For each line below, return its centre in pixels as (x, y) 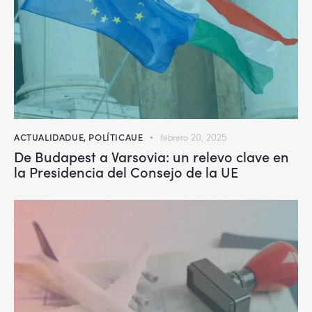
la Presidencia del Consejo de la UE (126, 172)
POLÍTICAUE (116, 137)
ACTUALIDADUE (49, 137)
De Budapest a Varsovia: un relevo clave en (151, 156)
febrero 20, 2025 (194, 138)
